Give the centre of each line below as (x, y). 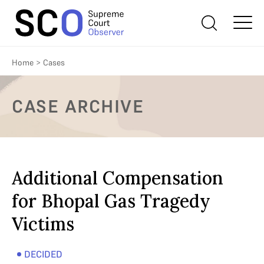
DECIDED (43, 254)
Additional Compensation (118, 178)
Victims (43, 224)
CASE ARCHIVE (78, 106)
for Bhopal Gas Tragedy (111, 201)
